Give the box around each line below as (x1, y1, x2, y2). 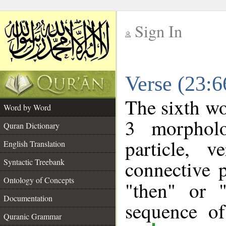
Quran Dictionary (4, 120, 60, 131)
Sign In (135, 20, 182, 42)
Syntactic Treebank (4, 156, 65, 167)
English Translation (4, 138, 65, 149)
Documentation (4, 193, 52, 203)
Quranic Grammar (4, 211, 62, 221)
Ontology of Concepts (4, 175, 74, 185)
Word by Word (4, 102, 51, 112)
